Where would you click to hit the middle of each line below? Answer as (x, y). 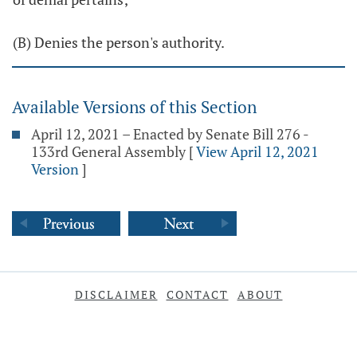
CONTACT (197, 294)
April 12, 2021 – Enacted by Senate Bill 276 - (170, 134)
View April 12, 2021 (257, 151)
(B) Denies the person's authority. (119, 42)
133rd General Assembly (108, 151)
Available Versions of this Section (134, 107)
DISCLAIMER (116, 294)
